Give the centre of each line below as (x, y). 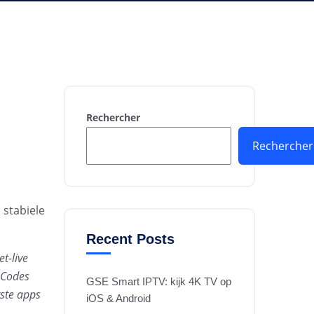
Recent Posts (130, 239)
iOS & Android (118, 298)
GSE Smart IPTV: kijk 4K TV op (159, 281)
